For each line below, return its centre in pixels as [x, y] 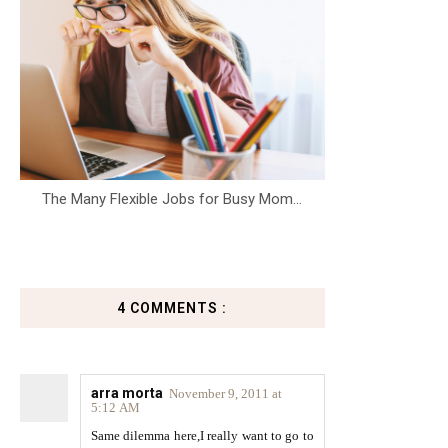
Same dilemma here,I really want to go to [202, 435]
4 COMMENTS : [172, 308]
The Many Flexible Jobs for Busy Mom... [172, 199]
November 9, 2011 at [225, 393]
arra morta [127, 393]
